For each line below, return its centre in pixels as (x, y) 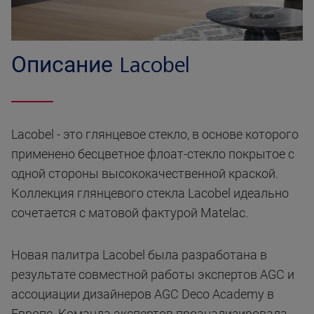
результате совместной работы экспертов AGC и (153, 275)
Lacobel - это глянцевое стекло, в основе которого (155, 135)
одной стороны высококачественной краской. (145, 174)
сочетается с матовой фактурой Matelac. (130, 213)
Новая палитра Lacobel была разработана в (139, 255)
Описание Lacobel (101, 66)
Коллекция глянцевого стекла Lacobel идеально (150, 193)
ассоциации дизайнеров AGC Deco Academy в (143, 294)
